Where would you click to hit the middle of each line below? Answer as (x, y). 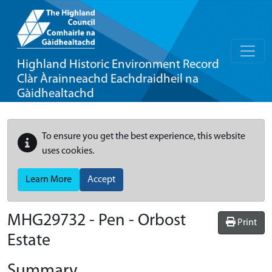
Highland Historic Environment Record (118, 65)
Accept (101, 180)
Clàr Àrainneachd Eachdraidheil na (108, 79)
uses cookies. (68, 151)
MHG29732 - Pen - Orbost (97, 221)
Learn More (49, 180)
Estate (29, 241)
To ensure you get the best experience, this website (144, 137)
